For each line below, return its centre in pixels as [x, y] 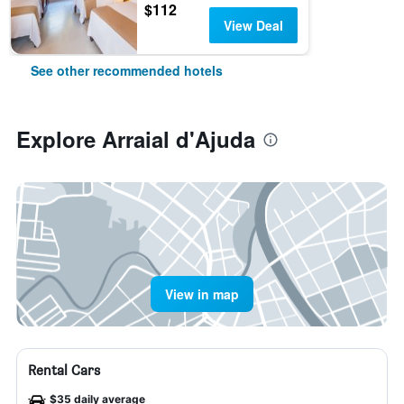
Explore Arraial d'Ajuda [136, 139]
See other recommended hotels [127, 70]
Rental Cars [64, 370]
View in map [202, 294]
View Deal [253, 25]
